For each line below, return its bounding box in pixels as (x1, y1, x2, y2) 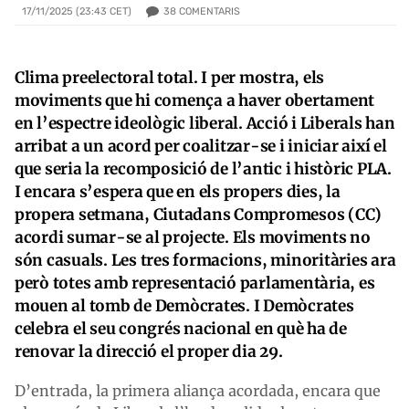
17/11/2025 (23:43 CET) (22, 5, 131, 18)
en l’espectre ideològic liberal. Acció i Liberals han (15, 112, 395, 133)
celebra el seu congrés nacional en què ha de (15, 318, 347, 339)
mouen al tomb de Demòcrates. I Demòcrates (15, 295, 354, 316)
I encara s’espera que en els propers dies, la (15, 181, 341, 202)
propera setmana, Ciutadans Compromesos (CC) (15, 204, 383, 225)
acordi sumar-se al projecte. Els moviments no (15, 226, 371, 247)
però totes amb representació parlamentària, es (15, 272, 375, 293)
